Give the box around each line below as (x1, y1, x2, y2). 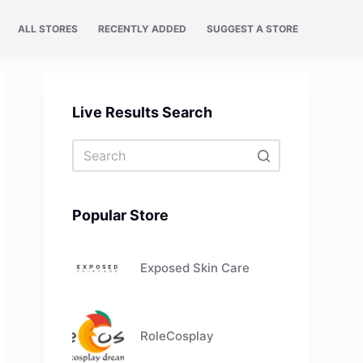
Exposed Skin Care (140, 260, 250, 276)
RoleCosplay (140, 328, 215, 344)
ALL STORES (18, 22, 79, 35)
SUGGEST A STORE (207, 22, 299, 35)
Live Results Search (72, 104, 213, 121)
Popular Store (72, 207, 169, 224)
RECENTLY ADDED (98, 22, 187, 35)
